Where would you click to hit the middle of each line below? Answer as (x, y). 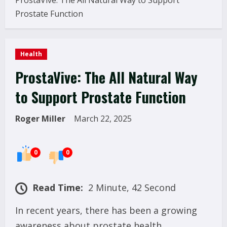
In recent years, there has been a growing (106, 211)
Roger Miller (40, 119)
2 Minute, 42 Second (132, 188)
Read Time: (58, 188)
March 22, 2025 (104, 119)
